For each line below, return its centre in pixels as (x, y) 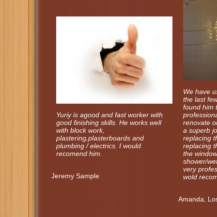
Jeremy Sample (75, 176)
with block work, (80, 130)
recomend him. (79, 153)
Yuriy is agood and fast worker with (109, 115)
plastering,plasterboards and (100, 138)
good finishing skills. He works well (109, 122)
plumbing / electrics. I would (99, 146)
